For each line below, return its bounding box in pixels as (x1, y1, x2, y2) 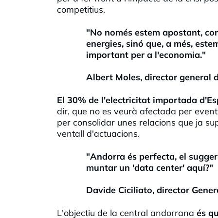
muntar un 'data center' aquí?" (86, 162, 213, 173)
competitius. (57, 3, 105, 15)
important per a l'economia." (86, 49, 206, 60)
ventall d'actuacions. (57, 127, 140, 139)
